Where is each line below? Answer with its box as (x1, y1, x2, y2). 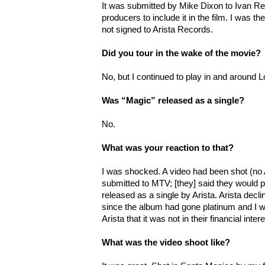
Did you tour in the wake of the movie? (102, 48, 261, 58)
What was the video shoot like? (102, 237, 230, 247)
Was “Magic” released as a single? (102, 95, 244, 105)
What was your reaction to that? (102, 143, 234, 153)
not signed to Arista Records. (102, 24, 213, 34)
